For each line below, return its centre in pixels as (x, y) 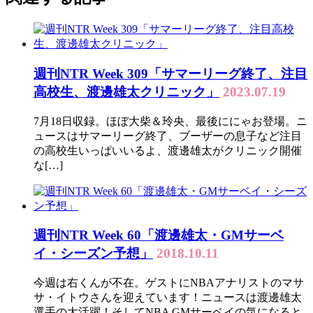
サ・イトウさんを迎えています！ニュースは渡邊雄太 (168, 298)
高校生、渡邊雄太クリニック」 (126, 92)
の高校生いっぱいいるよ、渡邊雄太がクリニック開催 (168, 150)
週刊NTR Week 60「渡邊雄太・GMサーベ (159, 235)
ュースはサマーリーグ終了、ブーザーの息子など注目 (168, 136)
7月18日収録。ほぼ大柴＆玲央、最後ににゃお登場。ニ (170, 121)
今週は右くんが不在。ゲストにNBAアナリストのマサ (169, 283)
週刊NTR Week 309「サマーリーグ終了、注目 (170, 73)
